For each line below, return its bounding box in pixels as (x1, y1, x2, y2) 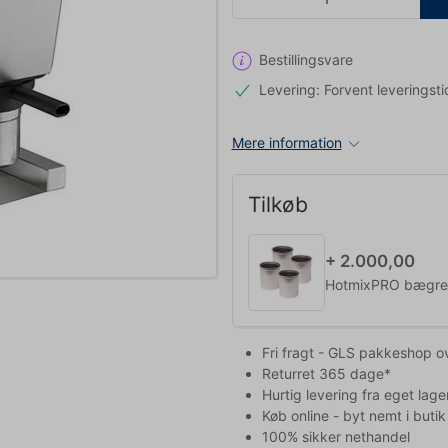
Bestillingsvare (259, 51, 353, 68)
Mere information (231, 133, 342, 151)
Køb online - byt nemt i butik (261, 406, 446, 424)
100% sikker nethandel (261, 427, 410, 445)
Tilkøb (247, 191, 308, 217)
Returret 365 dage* (261, 364, 391, 382)
